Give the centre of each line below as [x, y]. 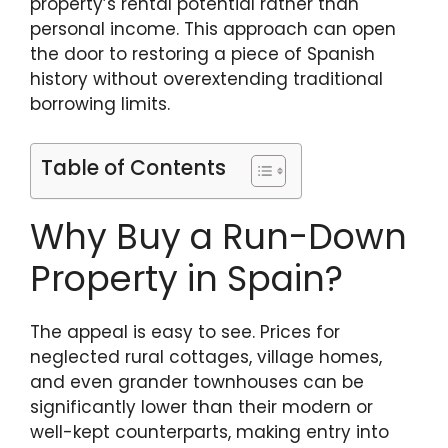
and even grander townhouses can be [197, 381]
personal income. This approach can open [213, 29]
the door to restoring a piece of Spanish [202, 54]
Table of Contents [133, 167]
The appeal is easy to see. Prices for [185, 331]
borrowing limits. [100, 104]
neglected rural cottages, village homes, [206, 356]
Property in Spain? [186, 278]
